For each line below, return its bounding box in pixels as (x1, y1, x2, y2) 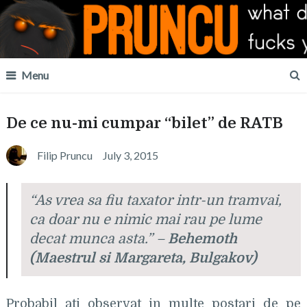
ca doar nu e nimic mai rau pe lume (29, 212, 262, 228)
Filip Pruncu (36, 149, 93, 162)
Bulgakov (188, 250, 251, 266)
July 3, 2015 (102, 149, 158, 162)
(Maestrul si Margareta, (29, 250, 189, 266)
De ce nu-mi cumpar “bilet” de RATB (5, 114, 283, 132)
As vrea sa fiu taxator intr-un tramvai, (34, 193, 282, 208)
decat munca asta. (29, 231, 147, 247)
